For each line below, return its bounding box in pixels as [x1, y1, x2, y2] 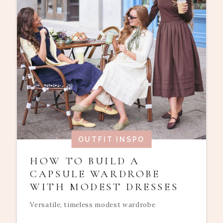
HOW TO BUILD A [30, 155, 140, 168]
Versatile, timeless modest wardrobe [30, 200, 156, 209]
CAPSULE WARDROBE [30, 168, 160, 181]
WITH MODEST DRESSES [30, 181, 179, 194]
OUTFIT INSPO [78, 135, 145, 143]
